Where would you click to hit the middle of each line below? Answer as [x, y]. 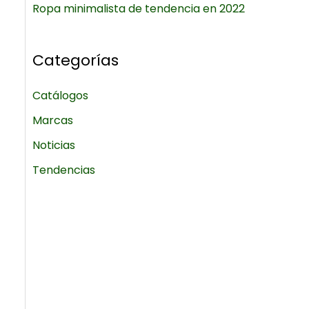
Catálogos [60, 95]
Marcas [52, 120]
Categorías [75, 60]
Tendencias [63, 170]
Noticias [53, 145]
